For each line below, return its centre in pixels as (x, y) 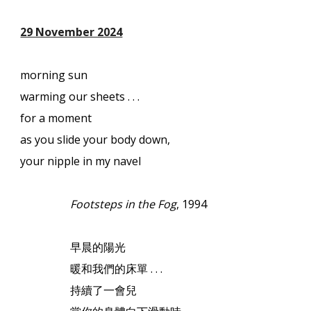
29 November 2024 (72, 32)
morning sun (54, 75)
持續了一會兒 (104, 290)
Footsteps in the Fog (124, 204)
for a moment (56, 118)
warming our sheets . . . (80, 96)
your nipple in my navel (81, 161)
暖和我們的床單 (109, 269)
